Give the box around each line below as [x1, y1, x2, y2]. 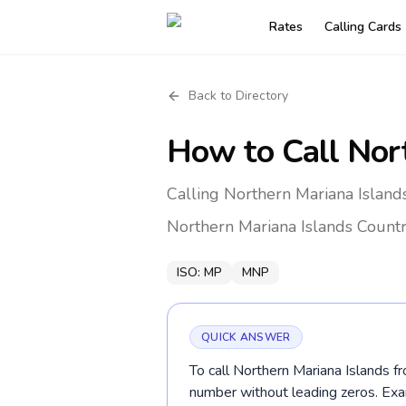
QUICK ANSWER [201, 330, 291, 344]
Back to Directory [188, 87, 288, 104]
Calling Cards [324, 18, 401, 35]
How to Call [167, 130, 348, 174]
